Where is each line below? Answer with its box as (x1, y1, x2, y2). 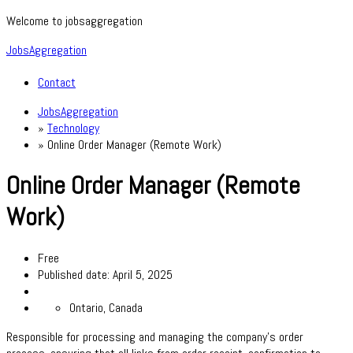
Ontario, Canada (69, 299, 143, 316)
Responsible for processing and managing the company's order (6, 328, 303, 345)
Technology (47, 119, 99, 136)
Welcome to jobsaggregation (6, 13, 143, 29)
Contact (38, 73, 76, 91)
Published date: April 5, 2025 (38, 266, 173, 283)
